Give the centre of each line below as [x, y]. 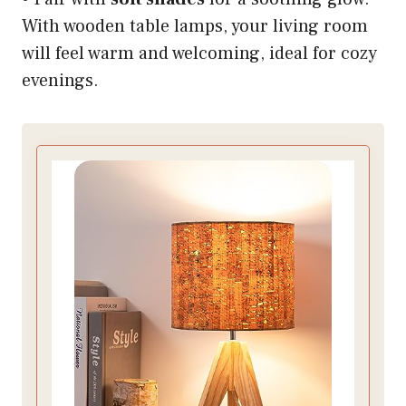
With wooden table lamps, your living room [195, 27]
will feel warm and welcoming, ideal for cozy [199, 54]
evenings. [60, 81]
